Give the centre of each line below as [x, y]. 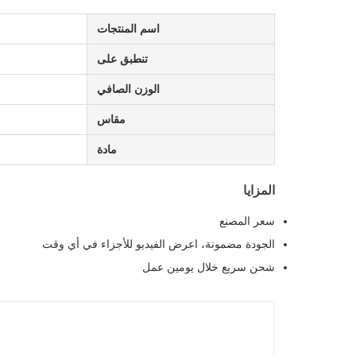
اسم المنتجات [128, 29]
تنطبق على [122, 59]
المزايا [259, 191]
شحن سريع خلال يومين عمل [209, 267]
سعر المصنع [247, 221]
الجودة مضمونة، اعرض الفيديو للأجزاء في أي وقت [159, 244]
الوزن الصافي [128, 89]
